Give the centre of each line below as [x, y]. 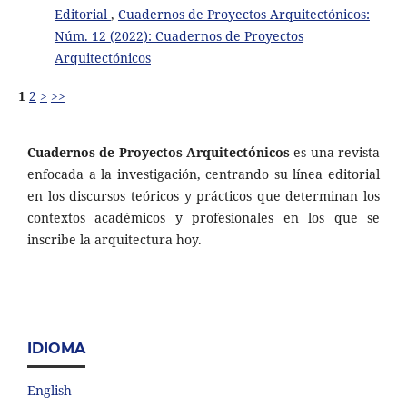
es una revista [335, 152]
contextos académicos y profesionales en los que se [203, 217]
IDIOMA [56, 348]
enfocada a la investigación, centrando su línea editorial [203, 174]
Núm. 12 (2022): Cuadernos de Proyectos [179, 35]
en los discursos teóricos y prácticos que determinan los [203, 195]
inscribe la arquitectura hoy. [114, 239]
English [50, 390]
